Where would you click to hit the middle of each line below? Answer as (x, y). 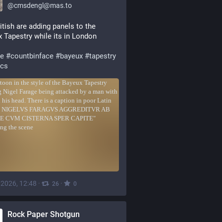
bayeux (71, 56)
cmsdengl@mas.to (43, 5)
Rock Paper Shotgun (44, 214)
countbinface (32, 56)
